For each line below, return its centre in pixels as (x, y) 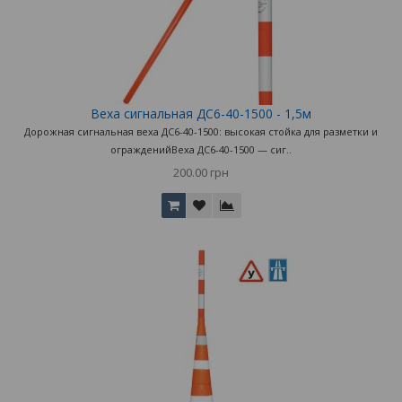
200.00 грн (201, 172)
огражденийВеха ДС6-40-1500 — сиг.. (201, 149)
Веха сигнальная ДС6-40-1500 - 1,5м (201, 113)
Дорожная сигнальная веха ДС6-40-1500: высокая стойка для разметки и (201, 131)
